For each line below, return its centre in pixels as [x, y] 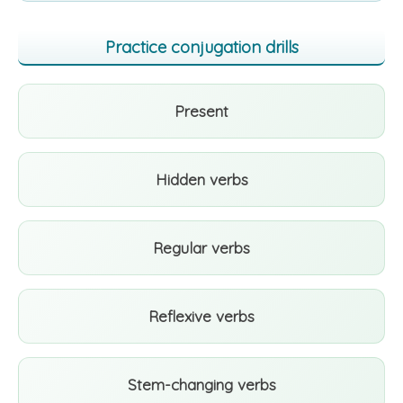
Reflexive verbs [201, 316]
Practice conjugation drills [201, 47]
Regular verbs [201, 248]
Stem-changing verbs [201, 385]
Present [201, 111]
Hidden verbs [201, 179]
